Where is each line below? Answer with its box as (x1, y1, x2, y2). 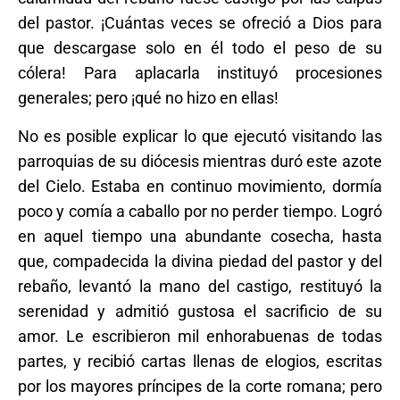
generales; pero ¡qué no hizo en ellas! (18, 87, 279, 107)
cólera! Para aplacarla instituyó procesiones (18, 62, 382, 82)
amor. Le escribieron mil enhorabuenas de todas (18, 326, 382, 346)
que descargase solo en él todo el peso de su (18, 37, 382, 57)
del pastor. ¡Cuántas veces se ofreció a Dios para (18, 12, 382, 32)
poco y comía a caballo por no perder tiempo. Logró (18, 201, 382, 221)
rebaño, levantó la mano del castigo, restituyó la (18, 276, 382, 296)
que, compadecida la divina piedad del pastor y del (18, 251, 382, 271)
